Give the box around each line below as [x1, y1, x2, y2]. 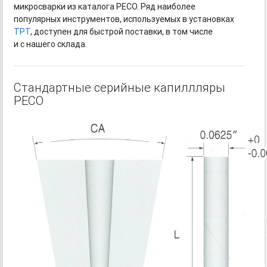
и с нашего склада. [14, 39, 88, 50]
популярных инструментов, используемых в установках [14, 14, 235, 25]
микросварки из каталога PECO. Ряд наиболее [14, 1, 196, 13]
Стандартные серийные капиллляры [14, 80, 226, 95]
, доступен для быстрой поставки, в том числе [30, 26, 213, 38]
